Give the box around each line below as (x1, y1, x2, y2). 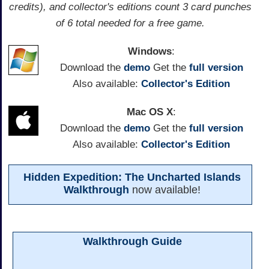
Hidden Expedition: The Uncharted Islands (23, 171, 241, 183)
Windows (128, 45, 172, 57)
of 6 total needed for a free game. (56, 17, 205, 29)
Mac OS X (127, 106, 173, 118)
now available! (128, 183, 201, 196)
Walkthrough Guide (83, 235, 183, 248)
